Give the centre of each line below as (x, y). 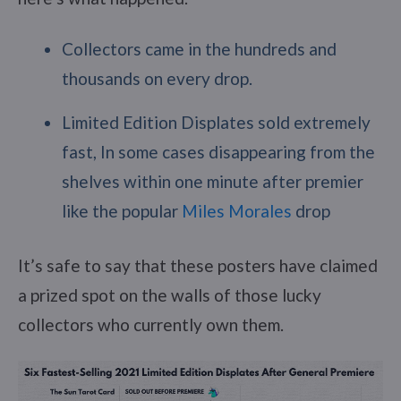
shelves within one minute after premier (212, 181)
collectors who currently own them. (151, 324)
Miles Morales (236, 210)
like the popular (121, 210)
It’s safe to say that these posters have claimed (198, 265)
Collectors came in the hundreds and (199, 48)
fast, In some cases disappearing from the (218, 151)
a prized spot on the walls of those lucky (170, 294)
